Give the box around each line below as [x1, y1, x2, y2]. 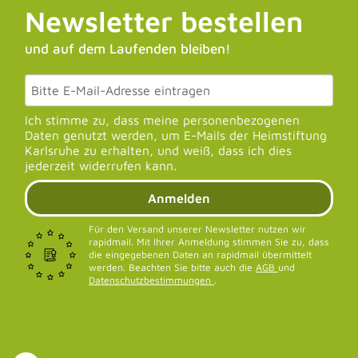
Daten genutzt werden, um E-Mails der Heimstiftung [25, 127, 327, 142]
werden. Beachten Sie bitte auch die [89, 261, 256, 273]
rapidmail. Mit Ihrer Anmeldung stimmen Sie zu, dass [89, 235, 329, 248]
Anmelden [148, 190, 210, 205]
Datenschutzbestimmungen [89, 273, 214, 286]
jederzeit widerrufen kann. [25, 157, 177, 173]
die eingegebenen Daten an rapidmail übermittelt [89, 248, 312, 261]
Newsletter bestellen [25, 3, 304, 38]
